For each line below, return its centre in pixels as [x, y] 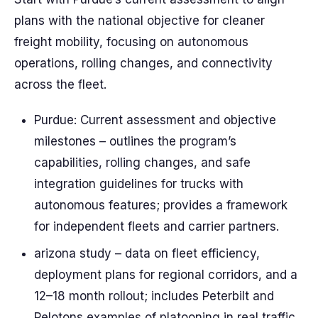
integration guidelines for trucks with [139, 184]
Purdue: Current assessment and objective [155, 120]
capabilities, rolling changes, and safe [142, 163]
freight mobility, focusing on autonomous [131, 42]
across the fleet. [60, 84]
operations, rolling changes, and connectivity [143, 63]
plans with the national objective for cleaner [139, 21]
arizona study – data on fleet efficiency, [147, 253]
